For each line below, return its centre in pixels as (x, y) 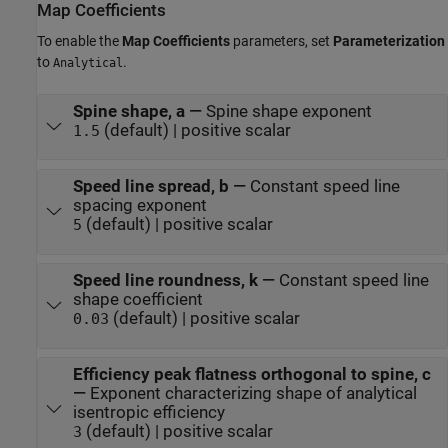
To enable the (79, 41)
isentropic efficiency (188, 413)
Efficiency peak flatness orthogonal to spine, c (251, 375)
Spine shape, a (128, 111)
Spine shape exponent (288, 111)
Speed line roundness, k (165, 281)
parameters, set (281, 41)
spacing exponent (139, 206)
